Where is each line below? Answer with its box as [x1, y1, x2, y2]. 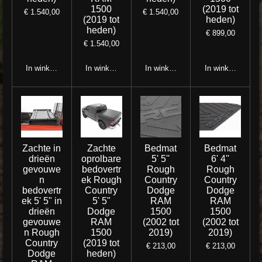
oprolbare [81, 154, 122, 164]
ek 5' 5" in [21, 196, 62, 206]
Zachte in [22, 143, 61, 153]
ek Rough [81, 175, 122, 185]
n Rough [23, 227, 60, 237]
